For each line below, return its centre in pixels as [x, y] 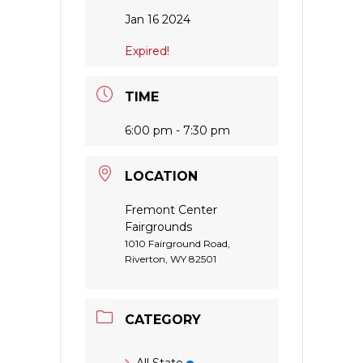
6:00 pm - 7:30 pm [177, 130]
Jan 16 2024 [158, 19]
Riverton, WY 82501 [171, 258]
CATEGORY [163, 319]
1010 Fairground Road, [177, 243]
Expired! [147, 51]
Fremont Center [171, 209]
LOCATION [161, 176]
